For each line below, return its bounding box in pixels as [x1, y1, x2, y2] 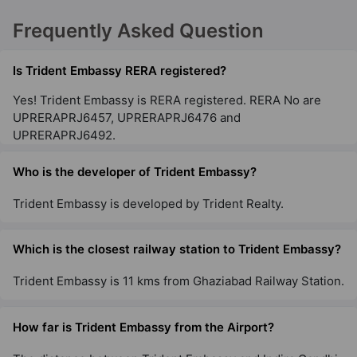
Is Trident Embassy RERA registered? [13, 63, 226, 79]
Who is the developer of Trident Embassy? [13, 163, 257, 179]
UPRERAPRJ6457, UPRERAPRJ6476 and [13, 109, 241, 125]
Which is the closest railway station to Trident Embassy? [13, 241, 341, 257]
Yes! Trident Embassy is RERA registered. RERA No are [13, 92, 321, 108]
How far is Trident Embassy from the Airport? [13, 319, 274, 335]
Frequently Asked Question [13, 19, 264, 43]
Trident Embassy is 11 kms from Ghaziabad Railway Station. [13, 273, 344, 289]
